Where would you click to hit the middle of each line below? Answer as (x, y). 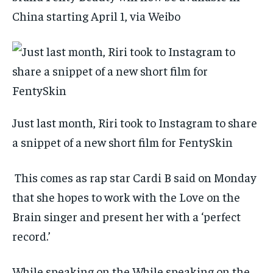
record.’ (31, 236)
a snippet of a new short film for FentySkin (124, 142)
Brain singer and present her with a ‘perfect (126, 216)
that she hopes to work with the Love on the (126, 197)
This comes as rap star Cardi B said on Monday (134, 177)
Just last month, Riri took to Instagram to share (135, 122)
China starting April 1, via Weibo (96, 16)
